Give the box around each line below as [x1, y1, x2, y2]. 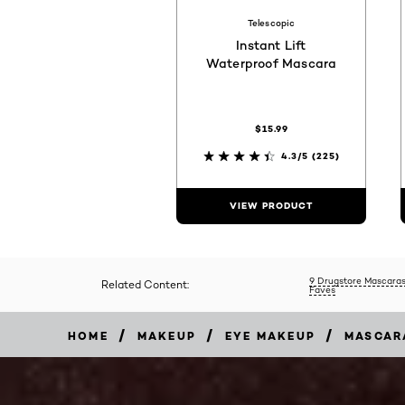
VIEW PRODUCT [230, 200, 313, 212]
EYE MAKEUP [225, 328, 316, 343]
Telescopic [248, 17, 295, 29]
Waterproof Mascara [205, 55, 337, 71]
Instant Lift [236, 37, 306, 53]
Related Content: [100, 278, 189, 292]
